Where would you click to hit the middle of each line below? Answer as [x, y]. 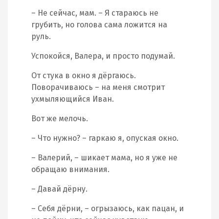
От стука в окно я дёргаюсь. [84, 76]
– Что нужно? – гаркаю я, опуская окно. [105, 138]
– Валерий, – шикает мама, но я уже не [104, 158]
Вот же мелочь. [60, 119]
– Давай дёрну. [59, 189]
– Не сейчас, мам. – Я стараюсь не [95, 13]
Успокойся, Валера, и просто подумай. [103, 56]
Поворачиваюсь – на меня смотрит [98, 87]
